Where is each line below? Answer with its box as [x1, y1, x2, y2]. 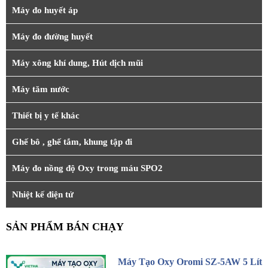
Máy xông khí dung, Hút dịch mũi [12, 58, 143, 68]
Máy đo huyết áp [12, 5, 78, 16]
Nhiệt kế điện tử [12, 190, 74, 200]
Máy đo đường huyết [12, 32, 93, 42]
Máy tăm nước [12, 84, 69, 95]
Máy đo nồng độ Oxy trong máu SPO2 [12, 163, 163, 173]
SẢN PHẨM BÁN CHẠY [6, 221, 124, 233]
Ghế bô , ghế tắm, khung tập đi [12, 137, 132, 147]
